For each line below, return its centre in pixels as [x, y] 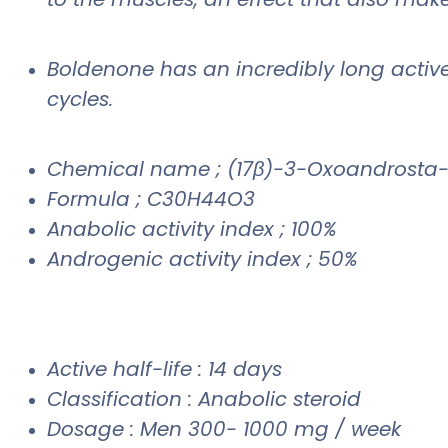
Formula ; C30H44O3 [151, 198]
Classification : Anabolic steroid [204, 398]
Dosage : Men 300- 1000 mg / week [224, 428]
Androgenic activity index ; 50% [202, 258]
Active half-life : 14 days [164, 368]
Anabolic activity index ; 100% [192, 228]
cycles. [83, 98]
